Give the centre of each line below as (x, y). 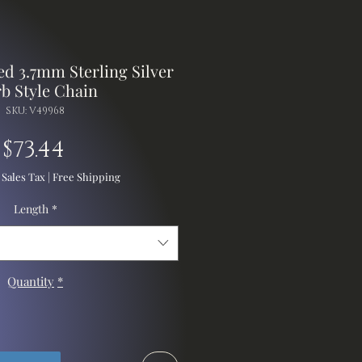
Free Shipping (86, 176)
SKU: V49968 (35, 110)
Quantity (31, 281)
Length (31, 208)
